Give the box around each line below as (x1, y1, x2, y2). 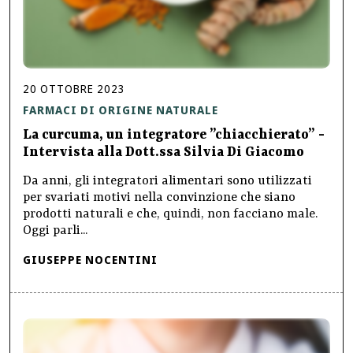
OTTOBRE (40, 81, 94, 97)
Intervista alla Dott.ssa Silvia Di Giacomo (23, 144, 304, 161)
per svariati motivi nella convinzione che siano (23, 191, 295, 206)
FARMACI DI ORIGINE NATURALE (23, 102, 218, 118)
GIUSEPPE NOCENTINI (23, 252, 158, 268)
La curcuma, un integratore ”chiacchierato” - (23, 127, 325, 143)
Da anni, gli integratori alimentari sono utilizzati (23, 174, 312, 189)
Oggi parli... (23, 224, 87, 239)
